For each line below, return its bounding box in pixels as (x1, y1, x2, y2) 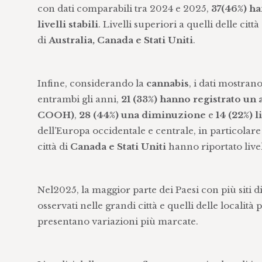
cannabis (146, 78, 189, 89)
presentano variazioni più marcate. (37, 216, 198, 227)
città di (37, 141, 70, 152)
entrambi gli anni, (37, 94, 121, 105)
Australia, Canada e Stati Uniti (48, 35, 193, 46)
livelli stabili (37, 19, 98, 30)
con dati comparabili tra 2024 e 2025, (37, 3, 211, 14)
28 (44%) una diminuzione (78, 109, 206, 120)
